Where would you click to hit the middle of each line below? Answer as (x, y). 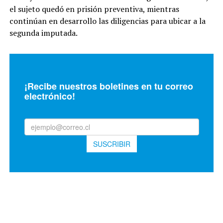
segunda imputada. (43, 33)
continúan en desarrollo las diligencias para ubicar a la (107, 21)
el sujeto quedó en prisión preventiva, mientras (94, 9)
